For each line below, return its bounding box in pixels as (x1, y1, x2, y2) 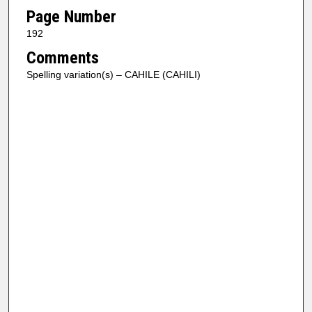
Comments (26, 48, 99, 68)
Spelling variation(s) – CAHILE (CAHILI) (26, 69, 201, 81)
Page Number (26, 6, 116, 26)
